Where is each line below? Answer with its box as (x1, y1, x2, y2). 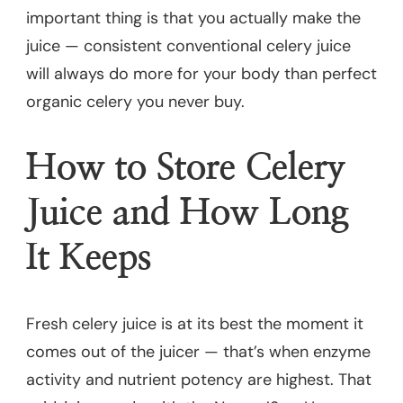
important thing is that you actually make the (26, 6, 361, 29)
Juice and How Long (26, 194, 349, 231)
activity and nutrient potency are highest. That (26, 369, 372, 391)
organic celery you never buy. (26, 90, 245, 112)
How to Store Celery (26, 149, 345, 186)
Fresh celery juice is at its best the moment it (26, 313, 363, 336)
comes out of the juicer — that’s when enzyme (26, 341, 371, 363)
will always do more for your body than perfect (26, 62, 377, 85)
